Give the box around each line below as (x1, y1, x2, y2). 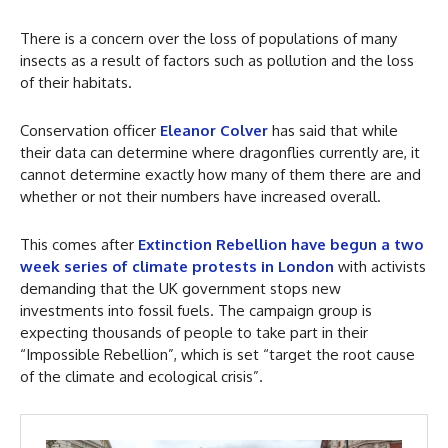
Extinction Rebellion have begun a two (138, 235, 424, 255)
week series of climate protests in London (20, 257, 334, 277)
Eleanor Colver (156, 121, 268, 141)
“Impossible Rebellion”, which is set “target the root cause (20, 345, 415, 365)
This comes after (20, 235, 138, 255)
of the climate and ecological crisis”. (20, 367, 263, 387)
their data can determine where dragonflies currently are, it (20, 143, 420, 163)
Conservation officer (20, 121, 156, 141)
